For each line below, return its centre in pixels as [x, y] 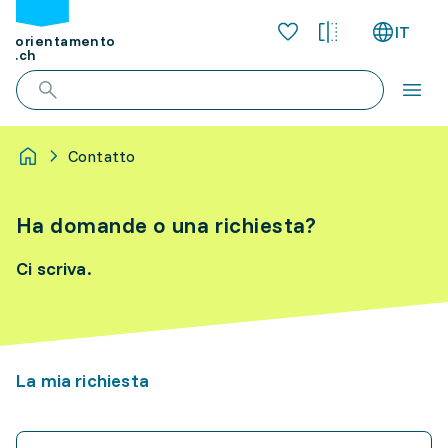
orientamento [65, 41]
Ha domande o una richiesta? [166, 225]
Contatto [102, 156]
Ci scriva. [54, 268]
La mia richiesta [82, 380]
